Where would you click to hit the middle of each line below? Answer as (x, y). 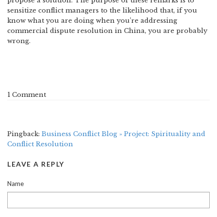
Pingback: (24, 134)
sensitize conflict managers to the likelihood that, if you (102, 10)
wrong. (19, 41)
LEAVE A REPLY (36, 164)
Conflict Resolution (40, 144)
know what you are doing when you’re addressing (92, 21)
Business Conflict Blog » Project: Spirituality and (124, 134)
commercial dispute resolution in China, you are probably (107, 31)
